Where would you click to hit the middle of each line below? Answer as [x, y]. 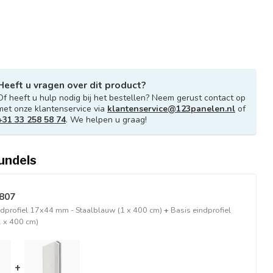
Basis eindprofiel [201, 210]
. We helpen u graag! [106, 120]
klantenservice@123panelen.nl [171, 109]
